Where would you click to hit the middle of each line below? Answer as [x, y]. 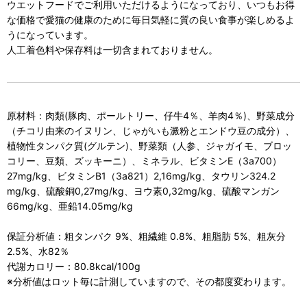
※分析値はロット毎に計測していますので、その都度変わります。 [149, 281]
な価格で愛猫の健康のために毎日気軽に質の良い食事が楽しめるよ [151, 19]
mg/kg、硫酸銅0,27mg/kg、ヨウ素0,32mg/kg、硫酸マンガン [143, 191]
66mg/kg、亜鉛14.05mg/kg [70, 206]
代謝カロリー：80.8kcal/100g [74, 266]
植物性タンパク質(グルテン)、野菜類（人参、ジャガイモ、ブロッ [149, 145]
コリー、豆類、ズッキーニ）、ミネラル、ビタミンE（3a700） [144, 160]
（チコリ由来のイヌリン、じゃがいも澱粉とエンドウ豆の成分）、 [151, 130]
